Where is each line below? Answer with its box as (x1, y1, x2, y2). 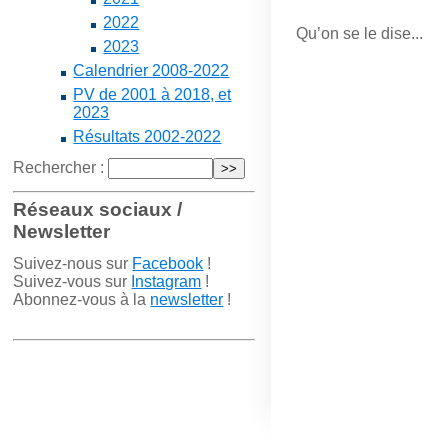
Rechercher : (13, 159, 105, 176)
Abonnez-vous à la (13, 290, 151, 308)
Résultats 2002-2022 (73, 128, 222, 145)
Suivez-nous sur (13, 254, 133, 272)
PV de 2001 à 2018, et (73, 86, 232, 103)
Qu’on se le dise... (295, 24, 423, 42)
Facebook (132, 254, 204, 272)
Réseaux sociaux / (13, 199, 183, 220)
